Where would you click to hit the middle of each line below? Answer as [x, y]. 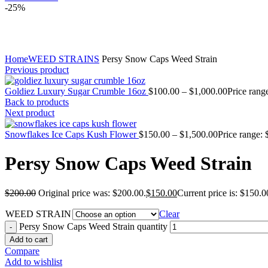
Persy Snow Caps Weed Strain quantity [93, 226]
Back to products [37, 102]
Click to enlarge [35, 48]
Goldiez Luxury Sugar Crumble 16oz [77, 91]
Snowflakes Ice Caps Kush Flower [72, 134]
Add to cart [29, 239]
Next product [30, 113]
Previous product [37, 70]
